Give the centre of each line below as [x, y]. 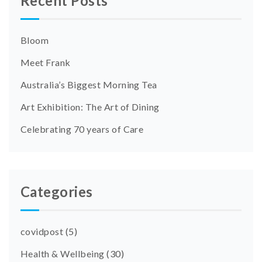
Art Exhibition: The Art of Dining [90, 106]
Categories [57, 191]
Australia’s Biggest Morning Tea [89, 84]
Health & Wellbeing [63, 253]
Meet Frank [46, 62]
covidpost [42, 231]
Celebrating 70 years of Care [82, 129]
